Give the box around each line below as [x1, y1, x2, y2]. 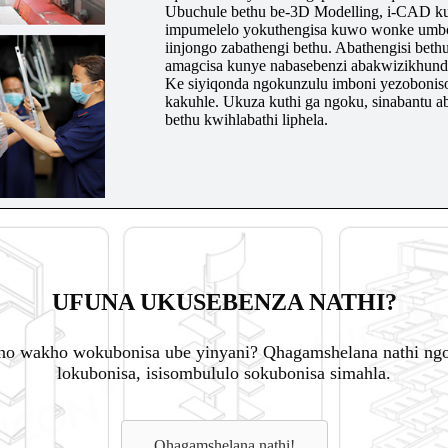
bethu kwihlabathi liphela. [164, 110, 328, 128]
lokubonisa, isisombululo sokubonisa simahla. [57, 362, 391, 383]
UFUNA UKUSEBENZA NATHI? [51, 288, 397, 315]
